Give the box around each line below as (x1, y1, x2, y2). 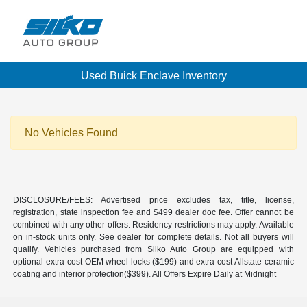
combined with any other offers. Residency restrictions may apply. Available (13, 220, 294, 230)
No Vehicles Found (25, 127, 118, 139)
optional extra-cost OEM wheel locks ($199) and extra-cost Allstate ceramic (13, 257, 294, 267)
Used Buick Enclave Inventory (80, 69, 227, 82)
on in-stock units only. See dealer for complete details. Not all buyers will (13, 232, 294, 243)
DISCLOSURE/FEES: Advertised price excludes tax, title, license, (13, 195, 294, 206)
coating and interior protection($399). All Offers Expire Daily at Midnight (13, 269, 277, 280)
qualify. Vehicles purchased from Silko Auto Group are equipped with (13, 245, 294, 255)
